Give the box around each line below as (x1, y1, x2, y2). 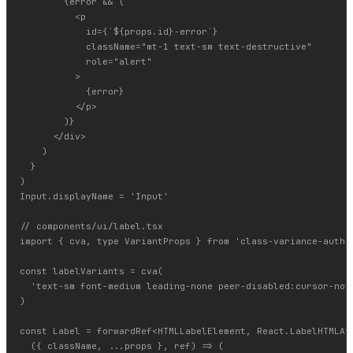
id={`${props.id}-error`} (20, 26, 218, 38)
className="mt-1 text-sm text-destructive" (20, 41, 312, 53)
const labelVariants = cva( (20, 266, 163, 277)
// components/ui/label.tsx (20, 221, 163, 232)
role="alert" (20, 56, 152, 68)
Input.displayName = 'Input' (20, 191, 169, 203)
